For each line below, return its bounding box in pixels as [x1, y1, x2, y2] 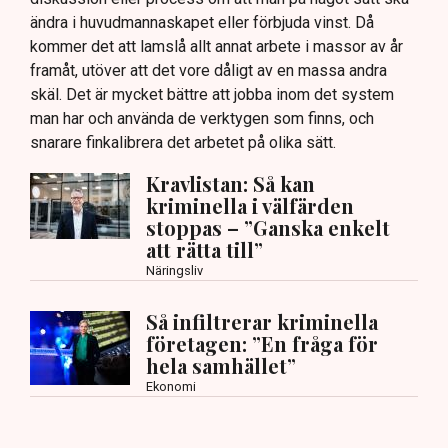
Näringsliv [146, 262, 203, 278]
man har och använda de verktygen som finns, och [30, 108, 374, 128]
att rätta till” [146, 235, 263, 263]
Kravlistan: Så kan [146, 169, 315, 197]
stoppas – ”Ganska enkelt [146, 213, 390, 241]
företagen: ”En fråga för [146, 329, 378, 357]
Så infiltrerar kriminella [146, 307, 378, 335]
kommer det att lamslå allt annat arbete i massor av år [30, 36, 403, 56]
